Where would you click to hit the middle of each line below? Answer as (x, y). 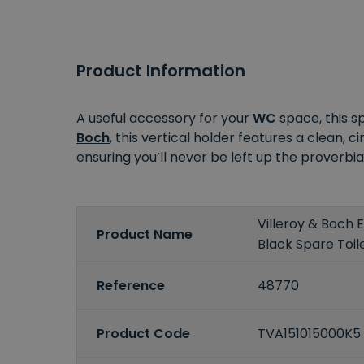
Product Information (161, 71)
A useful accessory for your (165, 119)
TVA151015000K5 (310, 333)
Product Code (143, 333)
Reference (131, 285)
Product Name (145, 234)
